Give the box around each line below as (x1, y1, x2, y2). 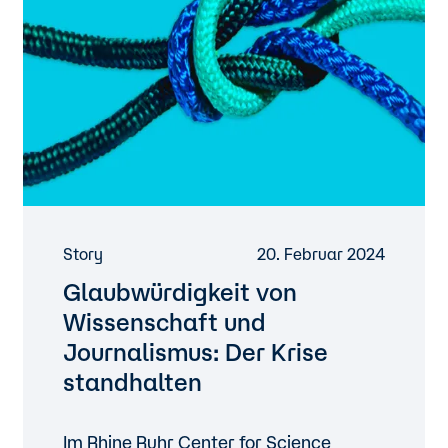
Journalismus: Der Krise (63, 338, 329, 366)
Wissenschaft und (63, 308, 267, 336)
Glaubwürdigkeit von (63, 278, 298, 306)
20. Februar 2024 (256, 245, 385, 263)
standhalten (63, 368, 203, 396)
